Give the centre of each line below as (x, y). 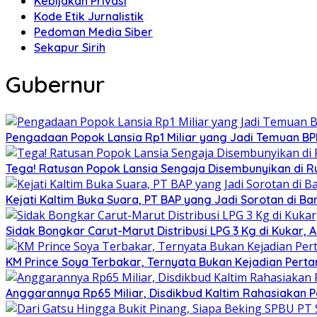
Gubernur (55, 85)
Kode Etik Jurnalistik (89, 16)
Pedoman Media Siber (93, 32)
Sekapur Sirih (70, 47)
